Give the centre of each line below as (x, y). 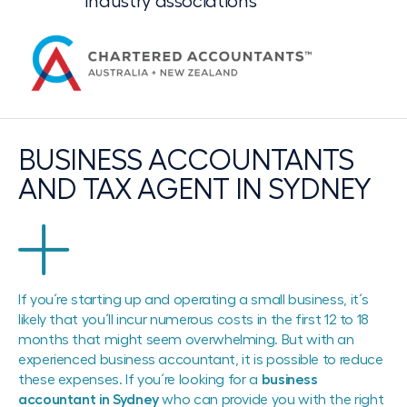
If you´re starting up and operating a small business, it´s (194, 300)
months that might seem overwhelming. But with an (186, 340)
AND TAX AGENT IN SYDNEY (194, 190)
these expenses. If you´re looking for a (140, 380)
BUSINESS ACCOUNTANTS (186, 161)
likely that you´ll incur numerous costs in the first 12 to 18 (194, 320)
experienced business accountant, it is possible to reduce (201, 360)
